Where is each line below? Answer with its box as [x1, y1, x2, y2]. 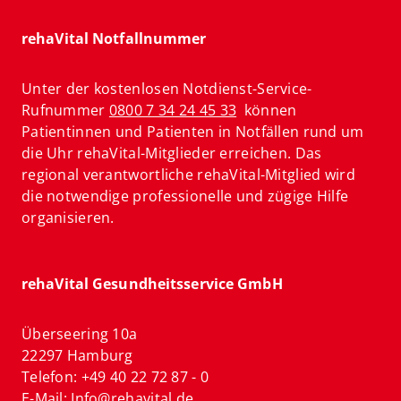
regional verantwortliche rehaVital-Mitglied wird [21, 165, 355, 185]
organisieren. [21, 208, 115, 228]
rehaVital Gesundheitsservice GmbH [21, 274, 283, 294]
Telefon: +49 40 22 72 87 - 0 [21, 367, 209, 388]
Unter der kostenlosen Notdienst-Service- [21, 79, 312, 99]
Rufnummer [21, 100, 109, 121]
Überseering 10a [21, 324, 138, 345]
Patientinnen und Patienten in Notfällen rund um [21, 122, 364, 142]
